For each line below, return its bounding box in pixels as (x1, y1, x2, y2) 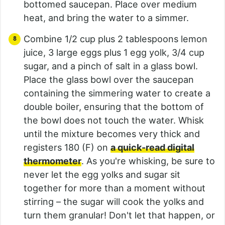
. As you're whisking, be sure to (81, 156, 215, 167)
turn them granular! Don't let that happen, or (24, 210, 215, 221)
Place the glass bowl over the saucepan (24, 74, 194, 85)
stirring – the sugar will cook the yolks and (24, 196, 204, 207)
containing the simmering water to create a (24, 88, 210, 99)
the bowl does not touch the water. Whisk (24, 115, 204, 126)
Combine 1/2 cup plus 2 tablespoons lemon (24, 34, 207, 45)
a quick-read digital (110, 142, 194, 153)
